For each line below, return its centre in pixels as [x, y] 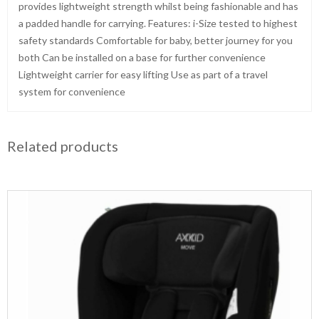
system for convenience [72, 91]
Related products [63, 146]
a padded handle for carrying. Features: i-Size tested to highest [158, 23]
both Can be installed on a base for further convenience [142, 57]
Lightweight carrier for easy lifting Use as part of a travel [143, 74]
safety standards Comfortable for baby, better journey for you [156, 40]
